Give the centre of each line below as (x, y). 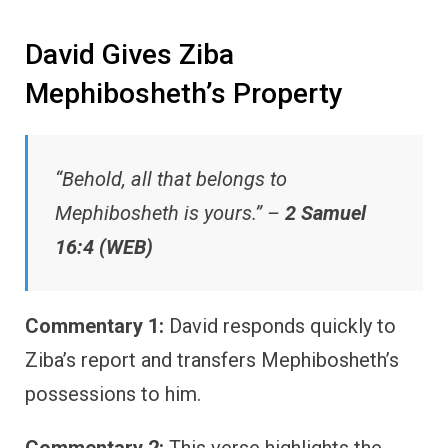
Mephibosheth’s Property (184, 93)
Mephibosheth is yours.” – (170, 213)
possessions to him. (113, 394)
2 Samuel (325, 213)
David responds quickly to (280, 326)
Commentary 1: (94, 326)
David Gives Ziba (129, 54)
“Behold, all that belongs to (171, 179)
